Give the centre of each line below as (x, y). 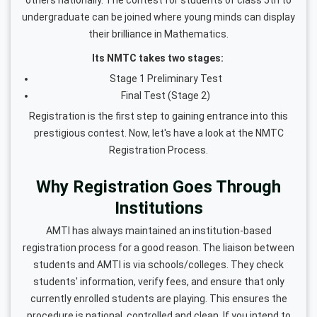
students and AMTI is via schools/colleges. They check (158, 264)
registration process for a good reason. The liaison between (158, 247)
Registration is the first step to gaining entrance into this (158, 116)
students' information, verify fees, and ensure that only (158, 281)
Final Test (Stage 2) (166, 95)
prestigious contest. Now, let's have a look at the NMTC (158, 133)
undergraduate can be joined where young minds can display (158, 17)
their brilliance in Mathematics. (158, 34)
